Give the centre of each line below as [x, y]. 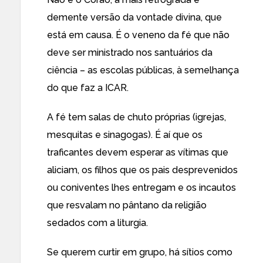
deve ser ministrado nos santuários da [130, 53]
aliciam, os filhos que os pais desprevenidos [142, 170]
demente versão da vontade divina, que [134, 17]
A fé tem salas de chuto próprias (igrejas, [136, 117]
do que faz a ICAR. [88, 88]
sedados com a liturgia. [97, 223]
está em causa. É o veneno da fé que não [138, 35]
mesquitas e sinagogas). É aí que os [125, 135]
